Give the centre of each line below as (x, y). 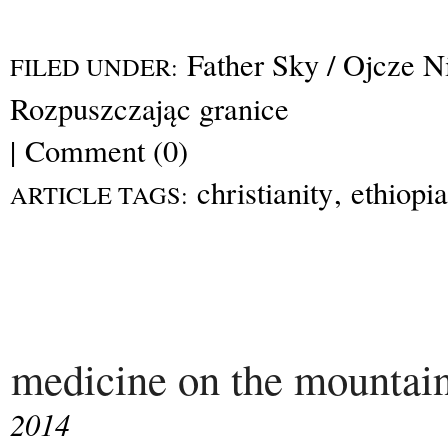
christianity (265, 192)
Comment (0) (106, 150)
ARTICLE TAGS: (99, 194)
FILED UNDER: (94, 66)
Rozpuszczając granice (149, 108)
